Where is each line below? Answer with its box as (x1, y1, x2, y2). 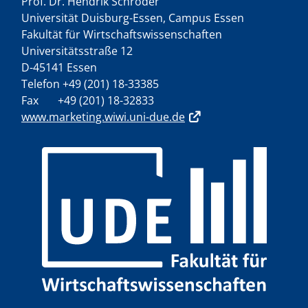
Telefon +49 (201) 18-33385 (21, 76, 159, 91)
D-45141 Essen (21, 59, 97, 75)
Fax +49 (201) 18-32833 (21, 92, 154, 108)
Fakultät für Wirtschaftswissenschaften (21, 26, 222, 42)
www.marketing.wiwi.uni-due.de (21, 109, 185, 124)
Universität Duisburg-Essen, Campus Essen (21, 10, 244, 25)
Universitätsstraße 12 (21, 43, 133, 58)
